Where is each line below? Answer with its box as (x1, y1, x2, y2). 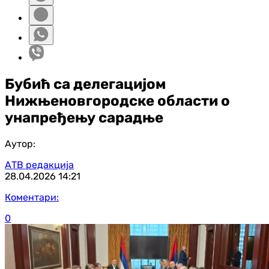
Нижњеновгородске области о (5, 92, 230, 109)
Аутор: (5, 138, 35, 150)
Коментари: (5, 191, 59, 203)
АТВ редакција (5, 159, 74, 171)
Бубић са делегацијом (5, 75, 166, 92)
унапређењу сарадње (5, 109, 163, 126)
